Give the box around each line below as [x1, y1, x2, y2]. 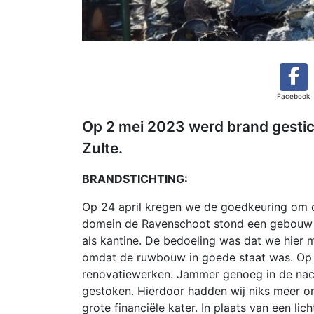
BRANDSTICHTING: [82, 172, 188, 186]
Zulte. [82, 139, 123, 157]
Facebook [277, 92, 310, 100]
